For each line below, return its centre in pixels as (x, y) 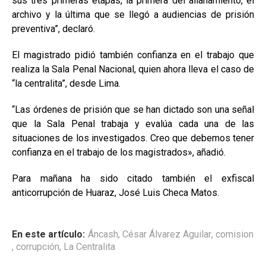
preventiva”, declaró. (53, 28)
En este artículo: (48, 234)
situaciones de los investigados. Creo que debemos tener (133, 138)
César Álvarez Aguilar (167, 234)
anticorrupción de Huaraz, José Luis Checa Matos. (115, 192)
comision (235, 234)
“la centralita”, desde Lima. (66, 83)
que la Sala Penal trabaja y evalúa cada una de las (133, 123)
